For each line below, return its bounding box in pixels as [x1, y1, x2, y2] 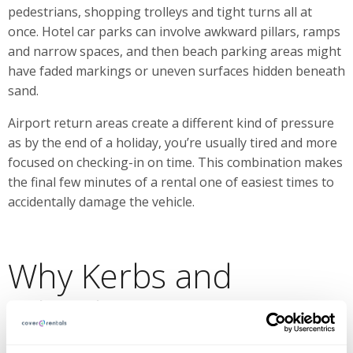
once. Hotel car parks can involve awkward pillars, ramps [8, 22, 340, 40]
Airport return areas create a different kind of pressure [8, 113, 334, 132]
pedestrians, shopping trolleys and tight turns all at [8, 2, 312, 20]
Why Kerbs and [8, 252, 232, 298]
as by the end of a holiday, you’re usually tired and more [8, 133, 337, 151]
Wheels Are [8, 290, 176, 336]
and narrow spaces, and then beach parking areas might [8, 42, 341, 60]
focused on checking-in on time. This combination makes [8, 153, 343, 171]
